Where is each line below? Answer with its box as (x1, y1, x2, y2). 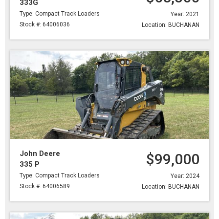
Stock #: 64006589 (19, 183, 70, 190)
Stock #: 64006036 (19, 21, 70, 28)
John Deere (19, 149, 60, 158)
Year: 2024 (171, 173, 200, 179)
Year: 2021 (171, 11, 200, 18)
